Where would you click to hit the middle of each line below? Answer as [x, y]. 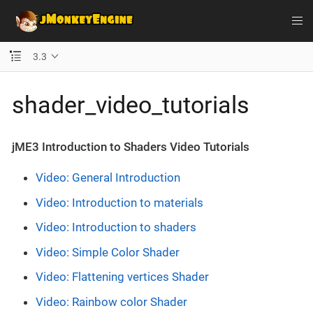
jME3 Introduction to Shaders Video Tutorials [131, 147]
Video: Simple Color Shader [108, 252]
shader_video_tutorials [131, 104]
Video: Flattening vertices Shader [122, 277]
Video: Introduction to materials [119, 202]
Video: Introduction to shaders [116, 227]
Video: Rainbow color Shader [111, 301]
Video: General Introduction [108, 177]
